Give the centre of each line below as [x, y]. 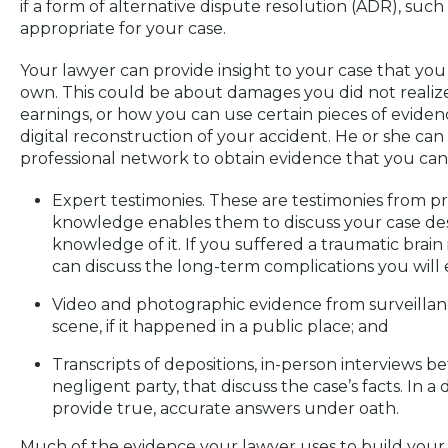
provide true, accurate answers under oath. [225, 409]
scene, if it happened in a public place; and [220, 327]
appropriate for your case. [123, 29]
